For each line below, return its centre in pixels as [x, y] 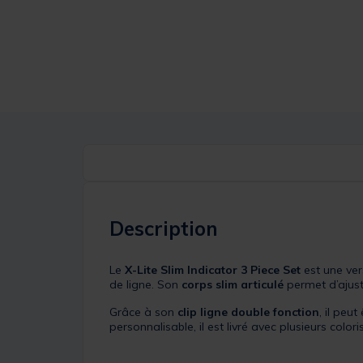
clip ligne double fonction [248, 312]
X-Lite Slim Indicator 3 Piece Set [213, 269]
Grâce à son [143, 312]
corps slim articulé [233, 284]
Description [164, 228]
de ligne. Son [145, 284]
